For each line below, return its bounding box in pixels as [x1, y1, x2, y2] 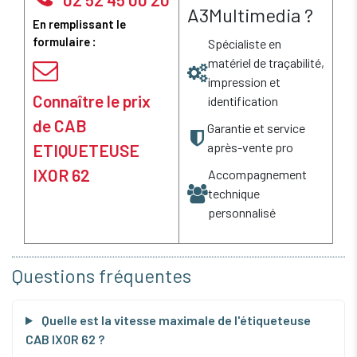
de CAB [33, 116, 87, 136]
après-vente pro [207, 139, 293, 155]
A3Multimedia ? [187, 3, 313, 27]
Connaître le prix [33, 91, 151, 112]
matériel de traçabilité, [208, 55, 324, 71]
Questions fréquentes [12, 264, 191, 288]
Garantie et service [207, 120, 305, 136]
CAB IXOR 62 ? [25, 331, 104, 347]
